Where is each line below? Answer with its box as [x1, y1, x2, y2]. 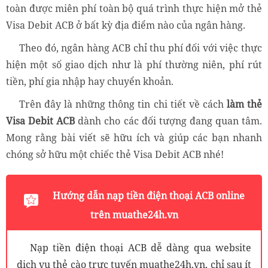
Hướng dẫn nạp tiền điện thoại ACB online [52, 189, 245, 203]
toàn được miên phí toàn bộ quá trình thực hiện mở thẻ [6, 2, 262, 16]
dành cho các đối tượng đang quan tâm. [75, 114, 263, 128]
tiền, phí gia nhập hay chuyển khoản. [6, 75, 173, 89]
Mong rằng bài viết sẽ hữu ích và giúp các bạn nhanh [6, 131, 262, 145]
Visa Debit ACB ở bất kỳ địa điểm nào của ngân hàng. [6, 19, 245, 32]
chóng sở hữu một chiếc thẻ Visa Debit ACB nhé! [6, 148, 224, 162]
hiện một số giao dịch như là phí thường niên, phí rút [6, 58, 262, 72]
